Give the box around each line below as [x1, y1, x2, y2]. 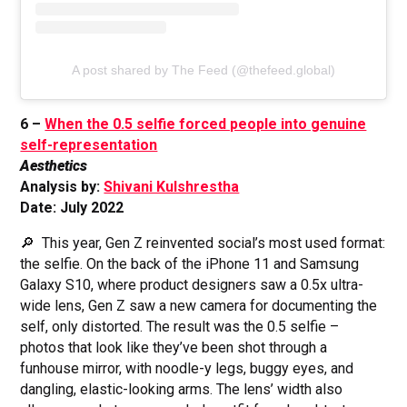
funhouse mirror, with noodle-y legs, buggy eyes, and [20, 360, 354, 378]
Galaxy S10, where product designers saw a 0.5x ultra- [20, 276, 364, 294]
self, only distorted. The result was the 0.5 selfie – [20, 318, 340, 336]
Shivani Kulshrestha [104, 178, 240, 196]
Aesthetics [20, 157, 88, 175]
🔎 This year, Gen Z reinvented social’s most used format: [20, 234, 386, 253]
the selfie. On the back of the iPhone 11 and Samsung [20, 255, 360, 273]
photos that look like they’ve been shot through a [20, 339, 328, 357]
